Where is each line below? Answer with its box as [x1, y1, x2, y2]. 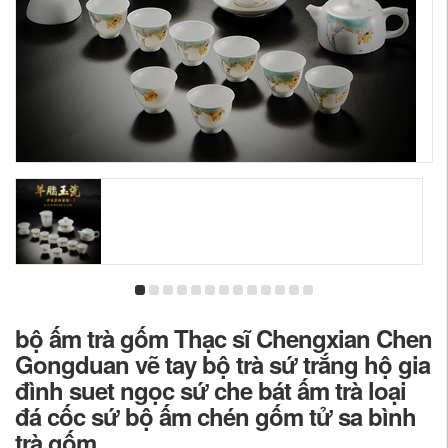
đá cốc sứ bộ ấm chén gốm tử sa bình [15, 399, 416, 433]
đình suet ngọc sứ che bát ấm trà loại [15, 373, 406, 407]
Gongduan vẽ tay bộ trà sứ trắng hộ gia [15, 347, 430, 381]
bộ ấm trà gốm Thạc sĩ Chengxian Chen [15, 321, 432, 355]
